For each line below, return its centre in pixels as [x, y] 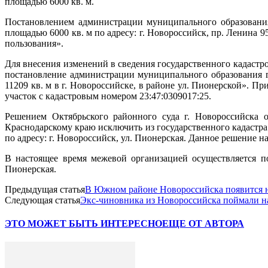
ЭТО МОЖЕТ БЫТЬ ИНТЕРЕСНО [83, 224]
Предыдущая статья [45, 189]
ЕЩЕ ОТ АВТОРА [203, 224]
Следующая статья [42, 200]
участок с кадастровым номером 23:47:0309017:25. [108, 96]
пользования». [34, 43]
